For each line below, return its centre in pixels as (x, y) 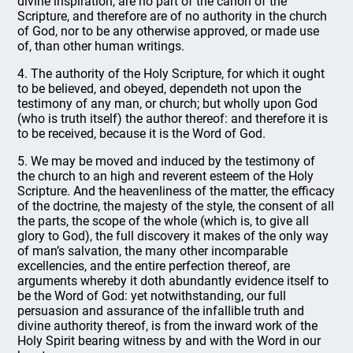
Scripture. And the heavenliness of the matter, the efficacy (176, 191)
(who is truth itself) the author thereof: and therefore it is (173, 119)
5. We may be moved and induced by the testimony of (167, 161)
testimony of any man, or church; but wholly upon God (168, 104)
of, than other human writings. (101, 46)
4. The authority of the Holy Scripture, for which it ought (171, 74)
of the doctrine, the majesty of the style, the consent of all (176, 206)
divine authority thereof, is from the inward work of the (168, 326)
